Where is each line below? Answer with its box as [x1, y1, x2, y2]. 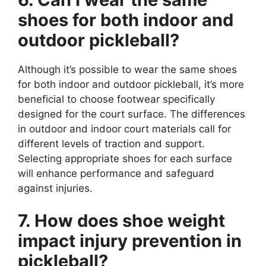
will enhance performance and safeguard [18, 167, 214, 179]
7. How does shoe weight [18, 210, 225, 232]
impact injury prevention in [18, 230, 242, 252]
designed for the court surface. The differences [18, 107, 245, 120]
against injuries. [18, 182, 93, 194]
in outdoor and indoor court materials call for [18, 122, 231, 135]
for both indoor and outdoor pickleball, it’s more [18, 78, 244, 90]
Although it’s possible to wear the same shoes [18, 63, 237, 75]
